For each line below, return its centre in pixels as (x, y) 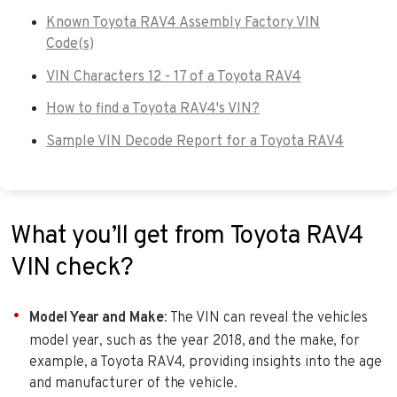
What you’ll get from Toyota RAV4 (187, 236)
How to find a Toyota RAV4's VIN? (153, 109)
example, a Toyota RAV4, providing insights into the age (206, 362)
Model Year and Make (97, 318)
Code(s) (70, 44)
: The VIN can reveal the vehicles (266, 318)
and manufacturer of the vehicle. (133, 383)
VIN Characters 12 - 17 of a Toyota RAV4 (174, 77)
